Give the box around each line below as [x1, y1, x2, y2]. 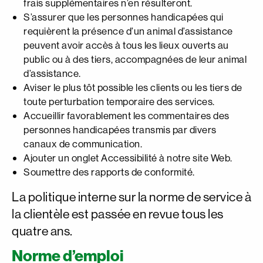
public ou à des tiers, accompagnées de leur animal [23, 53, 247, 65]
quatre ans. [12, 223, 73, 239]
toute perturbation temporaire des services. [23, 95, 215, 107]
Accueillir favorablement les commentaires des [23, 109, 230, 122]
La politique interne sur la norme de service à [12, 189, 251, 205]
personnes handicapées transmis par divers [23, 123, 217, 136]
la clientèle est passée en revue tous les [12, 206, 224, 222]
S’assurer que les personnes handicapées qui [23, 11, 224, 23]
